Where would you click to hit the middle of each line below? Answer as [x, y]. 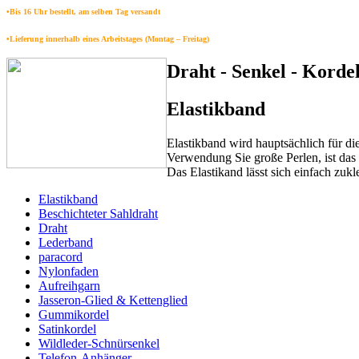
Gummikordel [74, 314]
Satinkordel [67, 329]
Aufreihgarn [69, 285]
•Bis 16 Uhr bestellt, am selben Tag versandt [83, 12]
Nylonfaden [69, 271]
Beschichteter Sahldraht [98, 213]
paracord [61, 256]
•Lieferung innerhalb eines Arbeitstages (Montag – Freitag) [108, 39]
